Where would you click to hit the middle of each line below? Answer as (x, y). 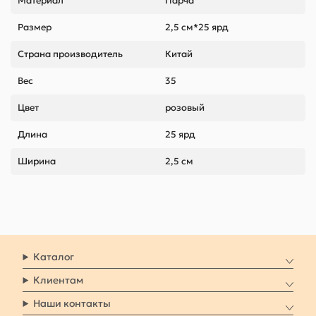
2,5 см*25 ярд (197, 28)
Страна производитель (70, 54)
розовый (185, 108)
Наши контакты (72, 304)
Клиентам (59, 280)
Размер (35, 28)
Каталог (54, 257)
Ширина (37, 162)
